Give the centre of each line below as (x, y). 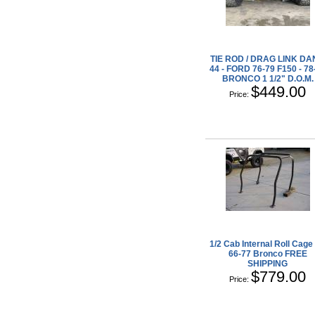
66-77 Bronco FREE (268, 253)
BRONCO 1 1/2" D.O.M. (268, 78)
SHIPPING (268, 263)
